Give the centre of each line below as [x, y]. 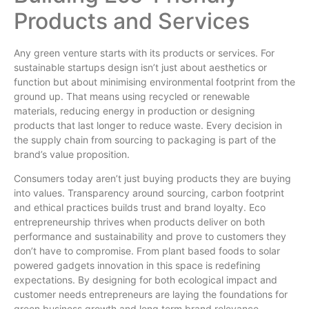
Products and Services [132, 21]
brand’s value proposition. [72, 154]
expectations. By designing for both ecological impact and [146, 280]
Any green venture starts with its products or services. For [144, 52]
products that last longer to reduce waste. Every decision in [148, 125]
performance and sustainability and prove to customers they [150, 237]
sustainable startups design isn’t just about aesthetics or [140, 67]
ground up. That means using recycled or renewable [132, 96]
